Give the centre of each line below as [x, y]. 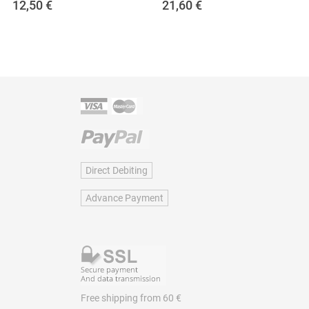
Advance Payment [124, 198]
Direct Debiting [116, 170]
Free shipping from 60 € [131, 298]
